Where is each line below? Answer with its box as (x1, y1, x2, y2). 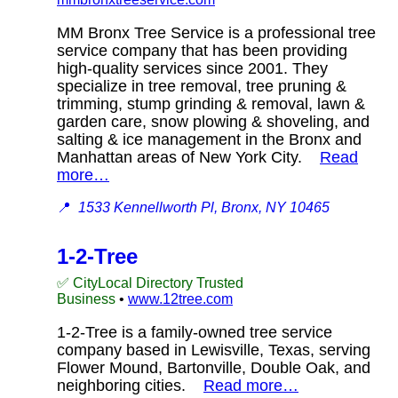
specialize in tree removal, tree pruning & (57, 76, 346, 95)
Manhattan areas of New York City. (57, 147, 320, 166)
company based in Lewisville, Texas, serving (57, 340, 370, 359)
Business (57, 291, 115, 306)
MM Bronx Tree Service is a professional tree (57, 23, 376, 42)
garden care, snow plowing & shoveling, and (57, 112, 370, 131)
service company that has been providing (57, 41, 347, 60)
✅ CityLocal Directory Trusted (57, 275, 243, 291)
